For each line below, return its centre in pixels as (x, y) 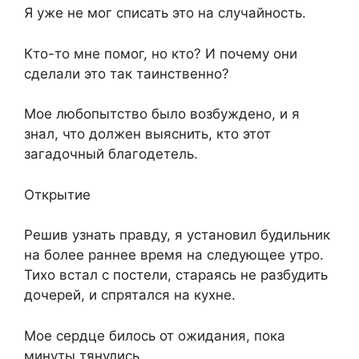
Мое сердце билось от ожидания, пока (155, 335)
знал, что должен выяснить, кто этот (147, 134)
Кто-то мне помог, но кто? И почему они (161, 53)
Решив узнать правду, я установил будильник (177, 235)
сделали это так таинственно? (127, 73)
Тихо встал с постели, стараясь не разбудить (176, 275)
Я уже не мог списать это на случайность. (165, 13)
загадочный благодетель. (111, 154)
